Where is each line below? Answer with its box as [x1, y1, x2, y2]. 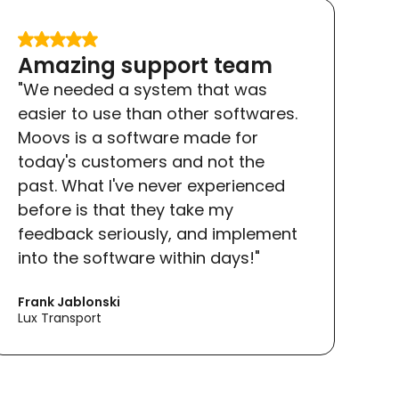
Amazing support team [17, 51, 273, 80]
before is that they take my [17, 199, 233, 221]
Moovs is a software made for [17, 126, 258, 149]
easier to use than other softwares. [17, 102, 297, 125]
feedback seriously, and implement [17, 223, 297, 245]
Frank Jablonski [17, 293, 120, 311]
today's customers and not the [17, 151, 265, 173]
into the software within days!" [17, 247, 260, 269]
